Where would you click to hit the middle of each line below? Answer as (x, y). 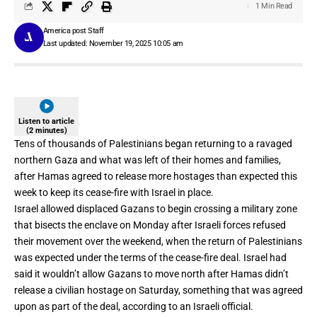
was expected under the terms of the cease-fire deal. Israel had (150, 257)
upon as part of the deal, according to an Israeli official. (135, 306)
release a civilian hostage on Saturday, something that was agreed (158, 290)
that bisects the (48, 225)
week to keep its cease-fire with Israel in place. (114, 192)
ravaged (274, 143)
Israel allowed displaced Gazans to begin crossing (124, 208)
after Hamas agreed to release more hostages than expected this (156, 176)
